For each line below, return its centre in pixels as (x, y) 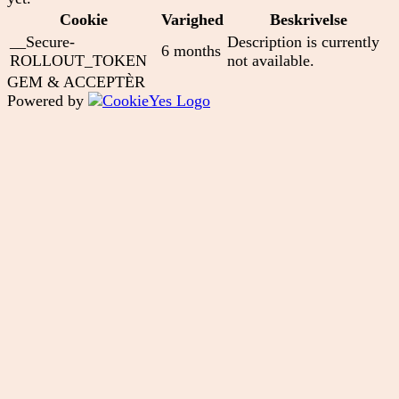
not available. (271, 60)
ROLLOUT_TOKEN (78, 60)
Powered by (48, 100)
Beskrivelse (308, 19)
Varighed (192, 19)
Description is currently (303, 41)
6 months (191, 50)
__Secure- (42, 41)
